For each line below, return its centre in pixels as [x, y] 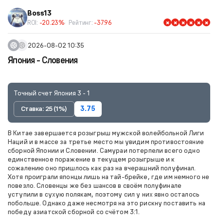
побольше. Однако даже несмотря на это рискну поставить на [107, 203]
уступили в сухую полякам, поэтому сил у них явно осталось [104, 194]
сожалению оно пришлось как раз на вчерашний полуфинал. [102, 168]
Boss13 [40, 13]
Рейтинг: [81, 22]
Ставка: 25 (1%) [44, 109]
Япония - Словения [43, 60]
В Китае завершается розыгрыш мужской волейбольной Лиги [106, 133]
